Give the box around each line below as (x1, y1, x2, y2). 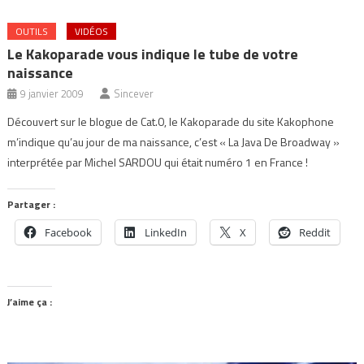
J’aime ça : (7, 294, 53, 310)
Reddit (299, 225, 331, 240)
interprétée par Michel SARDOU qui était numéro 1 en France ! (7, 154, 309, 171)
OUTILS (15, 24, 49, 40)
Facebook (45, 225, 93, 240)
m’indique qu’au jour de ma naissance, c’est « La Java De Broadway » (7, 133, 340, 151)
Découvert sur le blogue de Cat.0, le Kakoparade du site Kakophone (7, 113, 335, 131)
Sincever (114, 85, 154, 102)
